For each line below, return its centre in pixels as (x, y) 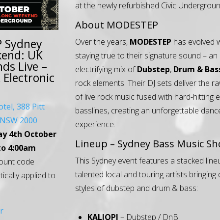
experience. (96, 124)
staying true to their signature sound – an (147, 55)
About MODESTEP (117, 25)
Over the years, (103, 41)
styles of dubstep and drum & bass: (137, 188)
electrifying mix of (106, 69)
